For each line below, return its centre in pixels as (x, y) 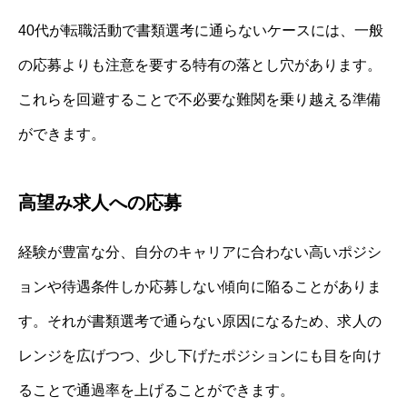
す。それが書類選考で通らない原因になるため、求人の (200, 322)
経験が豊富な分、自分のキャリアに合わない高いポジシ (200, 253)
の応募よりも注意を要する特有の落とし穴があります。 (200, 65)
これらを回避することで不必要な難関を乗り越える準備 (200, 100)
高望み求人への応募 (100, 203)
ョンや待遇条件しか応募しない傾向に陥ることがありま (200, 287)
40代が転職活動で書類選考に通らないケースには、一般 (201, 31)
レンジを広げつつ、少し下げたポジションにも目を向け (200, 356)
